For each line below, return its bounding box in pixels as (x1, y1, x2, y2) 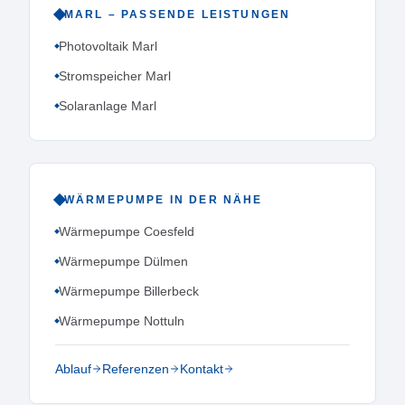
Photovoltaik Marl (59, 39, 157, 53)
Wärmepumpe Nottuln (59, 314, 184, 328)
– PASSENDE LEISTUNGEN (103, 8, 291, 21)
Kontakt (180, 362, 223, 376)
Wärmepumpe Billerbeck (59, 284, 199, 298)
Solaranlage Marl (59, 99, 156, 113)
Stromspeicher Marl (59, 69, 171, 83)
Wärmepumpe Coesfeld (59, 224, 194, 239)
